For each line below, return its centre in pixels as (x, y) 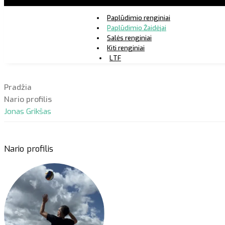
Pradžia (18, 88)
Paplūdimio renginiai (138, 18)
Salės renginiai (129, 38)
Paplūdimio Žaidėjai (136, 28)
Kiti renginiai (126, 48)
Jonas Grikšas (28, 112)
